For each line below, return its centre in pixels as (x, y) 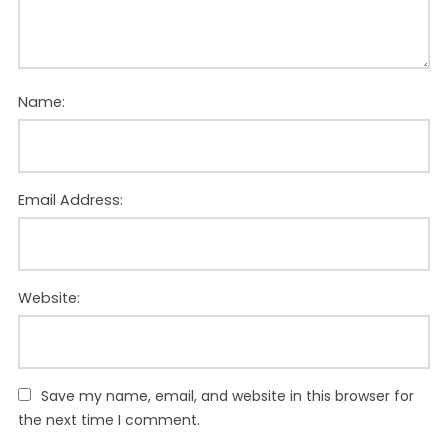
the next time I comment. (108, 420)
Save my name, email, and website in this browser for (227, 396)
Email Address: (70, 200)
